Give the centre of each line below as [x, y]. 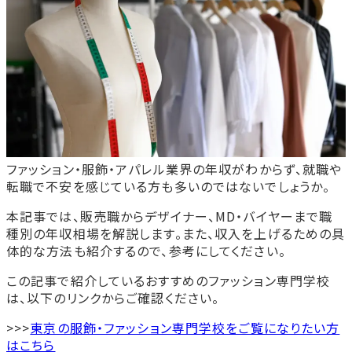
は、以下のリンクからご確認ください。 [113, 298]
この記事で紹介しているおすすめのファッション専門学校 [169, 281]
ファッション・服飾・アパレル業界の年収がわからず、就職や [174, 169]
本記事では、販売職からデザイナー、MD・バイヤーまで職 [170, 216]
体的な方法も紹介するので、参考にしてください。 [146, 251]
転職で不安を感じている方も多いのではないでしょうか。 [169, 187]
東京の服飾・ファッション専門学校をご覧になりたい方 [185, 328]
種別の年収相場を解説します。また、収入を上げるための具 [176, 234]
